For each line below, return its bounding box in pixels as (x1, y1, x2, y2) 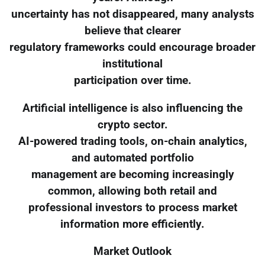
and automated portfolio (71, 151, 194, 164)
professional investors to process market (28, 201, 237, 214)
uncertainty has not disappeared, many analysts (11, 7, 254, 21)
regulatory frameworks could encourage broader (9, 40, 256, 54)
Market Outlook (93, 245, 172, 258)
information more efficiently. (60, 217, 205, 231)
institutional (102, 57, 163, 70)
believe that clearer (84, 24, 181, 37)
